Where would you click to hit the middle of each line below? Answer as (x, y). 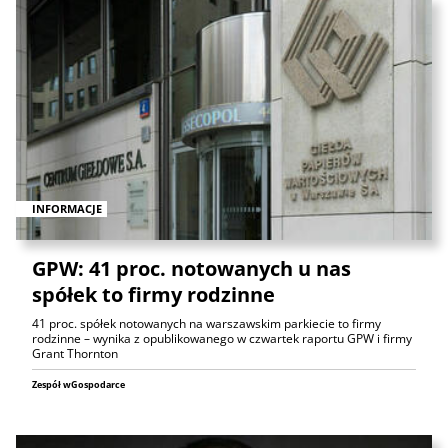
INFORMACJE (67, 208)
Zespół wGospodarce (78, 385)
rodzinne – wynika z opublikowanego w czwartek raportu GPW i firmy (222, 339)
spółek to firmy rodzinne (153, 295)
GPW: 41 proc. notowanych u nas (191, 269)
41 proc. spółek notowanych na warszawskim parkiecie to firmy (206, 324)
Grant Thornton (75, 354)
